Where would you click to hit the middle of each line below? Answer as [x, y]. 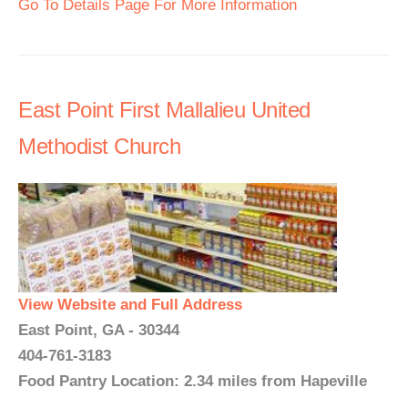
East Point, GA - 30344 [99, 330]
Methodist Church [99, 146]
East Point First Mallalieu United [164, 110]
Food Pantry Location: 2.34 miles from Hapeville [193, 381]
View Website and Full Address [130, 305]
